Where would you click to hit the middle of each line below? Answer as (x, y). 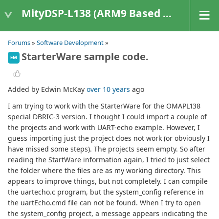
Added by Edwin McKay (47, 89)
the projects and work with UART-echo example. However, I (104, 128)
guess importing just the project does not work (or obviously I (109, 138)
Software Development (70, 43)
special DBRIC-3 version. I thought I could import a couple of (107, 117)
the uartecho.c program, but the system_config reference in (106, 192)
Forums (19, 43)
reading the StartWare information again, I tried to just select (109, 160)
